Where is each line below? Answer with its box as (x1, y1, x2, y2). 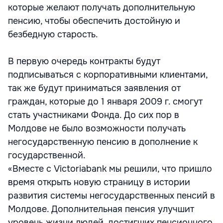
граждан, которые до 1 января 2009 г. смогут (8, 96, 203, 107)
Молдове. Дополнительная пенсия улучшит (8, 204, 194, 215)
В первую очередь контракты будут (8, 56, 160, 67)
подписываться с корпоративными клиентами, (8, 69, 208, 80)
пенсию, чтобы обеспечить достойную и (8, 15, 180, 26)
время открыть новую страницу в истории (8, 177, 190, 188)
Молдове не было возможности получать (8, 123, 186, 134)
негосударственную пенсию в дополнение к (8, 136, 198, 147)
